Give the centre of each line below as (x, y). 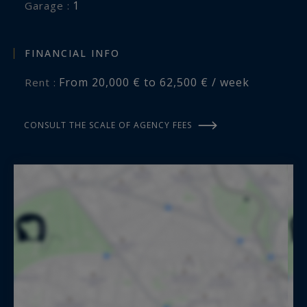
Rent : (44, 82)
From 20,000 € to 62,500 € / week (154, 82)
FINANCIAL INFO (72, 53)
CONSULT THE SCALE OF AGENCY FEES (108, 125)
